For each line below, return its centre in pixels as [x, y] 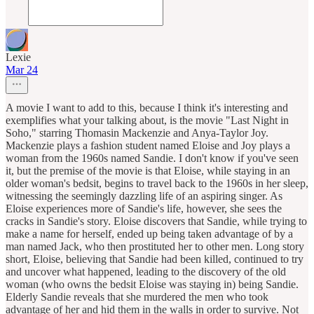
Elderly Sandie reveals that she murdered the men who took [137, 296]
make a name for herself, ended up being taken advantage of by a [149, 233]
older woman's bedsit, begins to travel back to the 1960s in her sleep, [157, 183]
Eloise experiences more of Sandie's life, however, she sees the [144, 208]
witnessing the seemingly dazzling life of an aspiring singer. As [144, 196]
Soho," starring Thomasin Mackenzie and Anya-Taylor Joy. [137, 132]
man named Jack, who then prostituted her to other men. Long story [155, 246]
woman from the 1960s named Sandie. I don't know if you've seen [152, 158]
